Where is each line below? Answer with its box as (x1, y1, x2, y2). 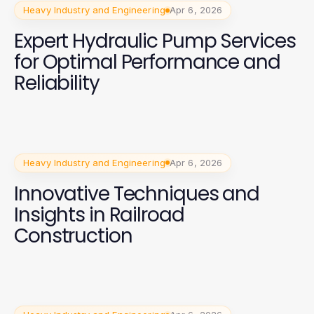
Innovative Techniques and (14, 179, 259, 207)
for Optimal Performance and (14, 48, 280, 76)
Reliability (14, 69, 100, 97)
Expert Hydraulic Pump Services (14, 27, 296, 55)
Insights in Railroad (14, 200, 184, 228)
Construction (14, 221, 132, 250)
